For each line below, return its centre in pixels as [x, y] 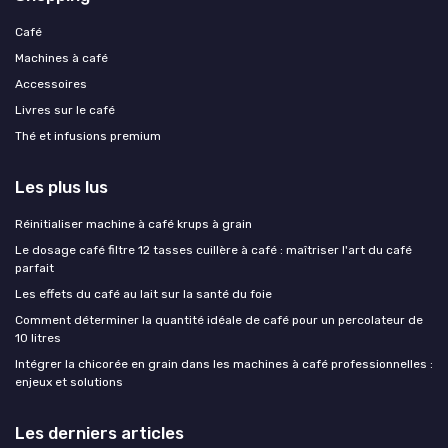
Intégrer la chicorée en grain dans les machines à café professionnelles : [224, 363]
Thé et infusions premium [88, 135]
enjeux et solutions [69, 381]
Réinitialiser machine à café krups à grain [133, 223]
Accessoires [51, 83]
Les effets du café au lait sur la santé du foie [143, 293]
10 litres [38, 337]
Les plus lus [61, 186]
